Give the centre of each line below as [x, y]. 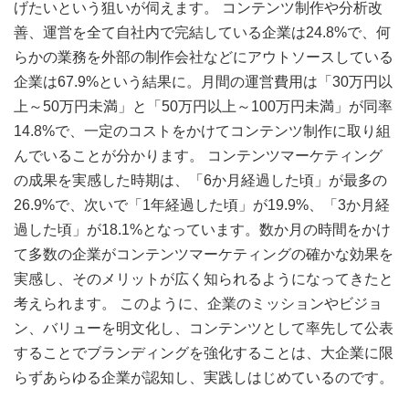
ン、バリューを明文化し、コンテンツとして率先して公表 [204, 329]
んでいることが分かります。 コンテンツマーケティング [198, 156]
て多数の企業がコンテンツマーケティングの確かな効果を [204, 255]
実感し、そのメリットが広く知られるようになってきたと [204, 279]
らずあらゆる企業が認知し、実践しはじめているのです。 [204, 378]
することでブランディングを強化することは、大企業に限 [204, 353]
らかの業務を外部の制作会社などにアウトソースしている [204, 58]
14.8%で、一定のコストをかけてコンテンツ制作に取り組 [202, 131]
